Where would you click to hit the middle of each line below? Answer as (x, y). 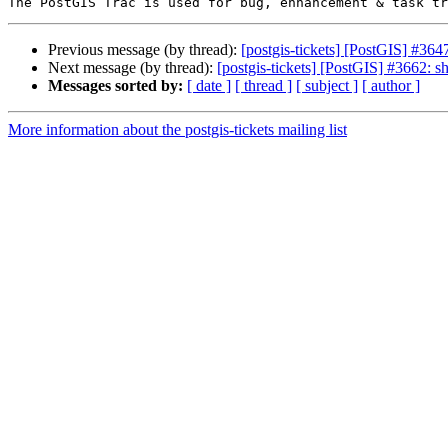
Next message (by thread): (132, 68)
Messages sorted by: (115, 86)
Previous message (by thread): (144, 50)
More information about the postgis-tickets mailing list (177, 130)
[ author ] (391, 86)
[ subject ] (327, 86)
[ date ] (209, 86)
